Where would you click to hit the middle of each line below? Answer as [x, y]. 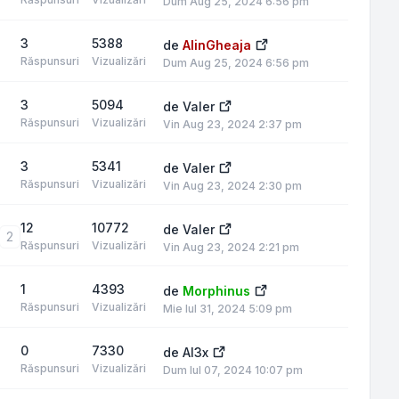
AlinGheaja [217, 45]
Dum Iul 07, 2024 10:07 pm [233, 370]
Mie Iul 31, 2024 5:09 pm [228, 309]
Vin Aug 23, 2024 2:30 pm [232, 186]
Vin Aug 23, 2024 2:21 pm [231, 247]
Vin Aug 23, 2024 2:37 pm [232, 124]
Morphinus [216, 291]
